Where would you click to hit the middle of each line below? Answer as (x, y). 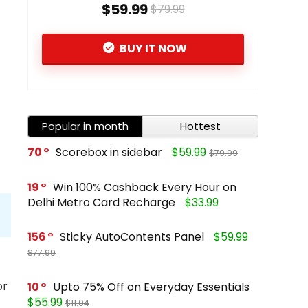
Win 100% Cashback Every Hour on (145, 187)
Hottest (200, 126)
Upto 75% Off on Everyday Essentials (151, 287)
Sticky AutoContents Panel (132, 236)
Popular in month (85, 126)
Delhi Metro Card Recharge (101, 202)
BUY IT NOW (152, 48)
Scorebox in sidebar (109, 152)
